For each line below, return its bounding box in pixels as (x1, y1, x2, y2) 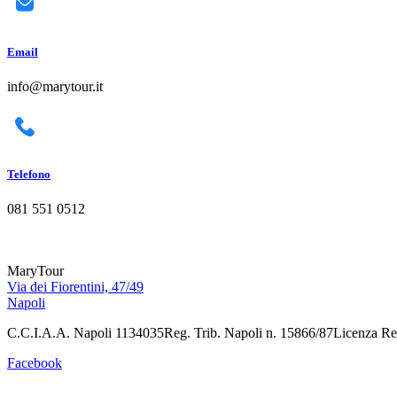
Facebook (7, 355, 62, 371)
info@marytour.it (7, 79, 103, 95)
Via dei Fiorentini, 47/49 (7, 279, 144, 295)
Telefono (7, 167, 51, 182)
